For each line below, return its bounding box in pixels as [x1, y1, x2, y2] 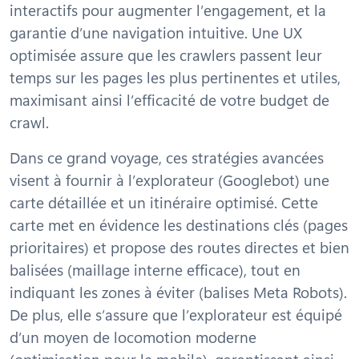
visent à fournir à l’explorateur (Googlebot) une [10, 169, 329, 190]
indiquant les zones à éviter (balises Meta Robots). [10, 281, 347, 302]
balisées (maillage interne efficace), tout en [10, 259, 301, 280]
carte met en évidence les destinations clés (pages [10, 214, 348, 235]
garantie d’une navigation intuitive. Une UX [10, 22, 302, 42]
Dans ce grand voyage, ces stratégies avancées [10, 147, 324, 167]
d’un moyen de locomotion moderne [10, 326, 256, 347]
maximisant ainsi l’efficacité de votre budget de [10, 89, 329, 110]
